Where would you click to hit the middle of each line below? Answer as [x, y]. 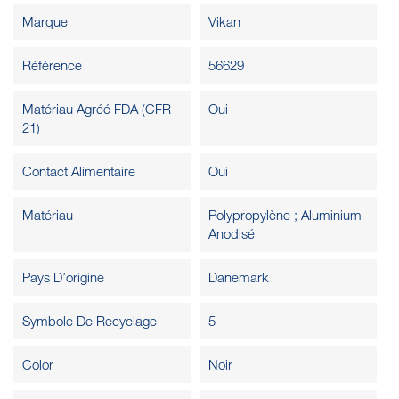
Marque [45, 22]
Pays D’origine [63, 277]
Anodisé [232, 234]
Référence [52, 65]
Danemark [239, 277]
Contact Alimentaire [79, 171]
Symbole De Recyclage [90, 321]
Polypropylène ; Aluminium [285, 215]
